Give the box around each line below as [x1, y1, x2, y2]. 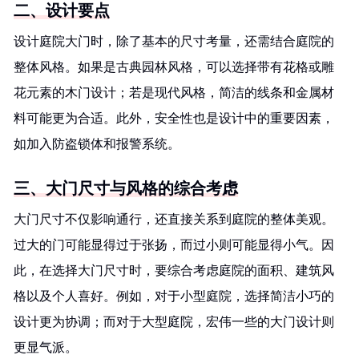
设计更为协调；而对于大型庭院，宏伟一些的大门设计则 [14, 315, 334, 329]
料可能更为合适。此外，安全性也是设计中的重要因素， [14, 111, 334, 125]
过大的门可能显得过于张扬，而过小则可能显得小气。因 [14, 238, 334, 252]
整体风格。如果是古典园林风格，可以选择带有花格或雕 [14, 60, 334, 74]
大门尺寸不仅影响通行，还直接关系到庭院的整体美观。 [14, 212, 334, 226]
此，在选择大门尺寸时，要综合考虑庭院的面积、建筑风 [14, 264, 334, 277]
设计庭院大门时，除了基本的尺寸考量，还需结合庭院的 [14, 34, 334, 48]
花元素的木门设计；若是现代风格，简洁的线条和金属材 [14, 86, 334, 99]
